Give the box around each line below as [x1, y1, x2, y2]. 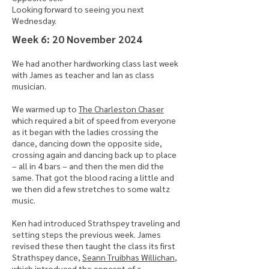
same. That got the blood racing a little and [12, 172, 174, 183]
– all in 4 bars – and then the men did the [12, 160, 164, 171]
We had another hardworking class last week [12, 58, 178, 68]
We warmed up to [12, 103, 79, 114]
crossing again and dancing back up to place [12, 149, 177, 160]
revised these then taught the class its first [12, 240, 175, 251]
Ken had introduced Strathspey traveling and [12, 217, 180, 228]
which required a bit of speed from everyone [12, 115, 176, 125]
